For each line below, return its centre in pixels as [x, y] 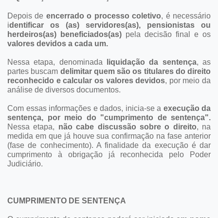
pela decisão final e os [166, 34]
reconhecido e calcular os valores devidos [86, 80]
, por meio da [188, 80]
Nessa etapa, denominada [57, 62]
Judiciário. [25, 163]
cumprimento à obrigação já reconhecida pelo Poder [109, 154]
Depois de [27, 16]
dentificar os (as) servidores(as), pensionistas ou [110, 25]
